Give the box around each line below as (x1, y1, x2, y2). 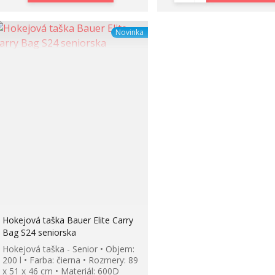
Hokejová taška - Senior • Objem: (2, 243, 134, 255)
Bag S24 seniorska (2, 227, 76, 239)
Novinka (115, 27, 144, 38)
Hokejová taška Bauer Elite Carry (2, 214, 133, 227)
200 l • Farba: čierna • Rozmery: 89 (2, 254, 138, 266)
